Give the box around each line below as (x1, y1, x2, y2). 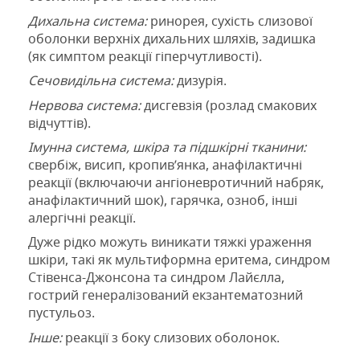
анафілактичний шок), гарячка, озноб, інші (28, 191, 297, 210)
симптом (49, 47, 105, 65)
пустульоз (28, 304, 92, 322)
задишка (262, 29, 316, 47)
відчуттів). (28, 113, 91, 132)
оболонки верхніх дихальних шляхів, (28, 29, 262, 47)
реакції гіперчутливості (108, 47, 255, 65)
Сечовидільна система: (28, 72, 174, 90)
